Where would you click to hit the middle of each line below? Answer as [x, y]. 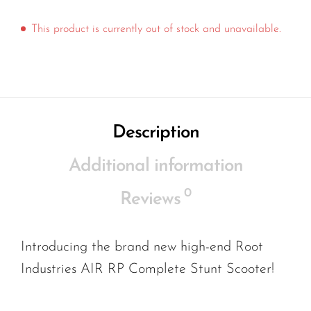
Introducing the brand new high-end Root [142, 247]
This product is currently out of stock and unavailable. [156, 30]
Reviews [150, 200]
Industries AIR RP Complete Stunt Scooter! [148, 270]
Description [155, 133]
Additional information [155, 167]
